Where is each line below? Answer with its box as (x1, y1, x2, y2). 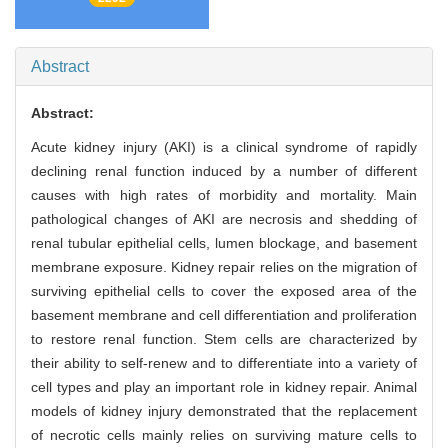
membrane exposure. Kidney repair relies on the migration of (31, 259, 417, 276)
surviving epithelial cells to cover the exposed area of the (31, 283, 417, 300)
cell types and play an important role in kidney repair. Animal (31, 379, 417, 396)
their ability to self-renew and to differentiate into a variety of (31, 355, 417, 372)
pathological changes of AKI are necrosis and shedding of (31, 211, 417, 228)
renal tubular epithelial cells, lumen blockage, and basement (31, 235, 417, 252)
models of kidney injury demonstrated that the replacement (31, 403, 417, 420)
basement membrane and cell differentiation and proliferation (31, 307, 417, 324)
